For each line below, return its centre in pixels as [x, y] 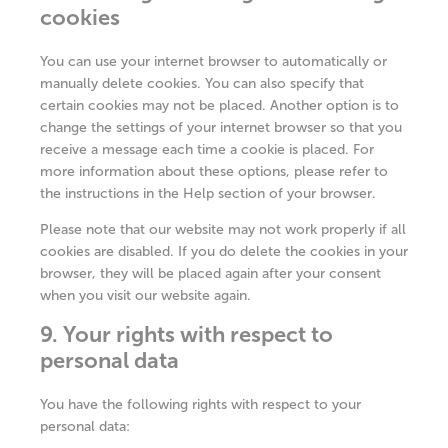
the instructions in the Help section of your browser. [208, 193]
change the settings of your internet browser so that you [221, 127]
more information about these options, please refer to [214, 171]
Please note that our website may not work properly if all [223, 229]
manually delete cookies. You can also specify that [202, 83]
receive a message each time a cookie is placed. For [207, 149]
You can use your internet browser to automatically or [213, 61]
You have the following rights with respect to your [200, 404]
